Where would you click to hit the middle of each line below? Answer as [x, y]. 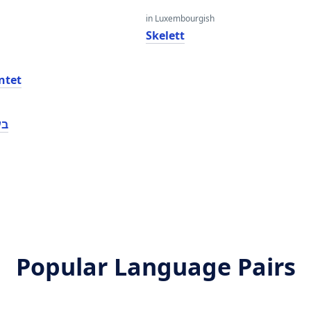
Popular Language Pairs [155, 267]
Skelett [165, 35]
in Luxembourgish [180, 18]
